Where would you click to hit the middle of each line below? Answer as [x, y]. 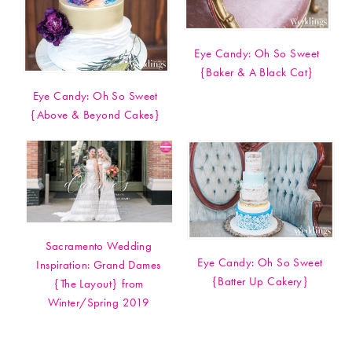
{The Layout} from [99, 284]
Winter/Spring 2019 [99, 303]
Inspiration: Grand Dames [99, 265]
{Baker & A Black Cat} [257, 72]
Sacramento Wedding [99, 246]
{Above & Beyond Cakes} [95, 114]
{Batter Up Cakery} [260, 281]
